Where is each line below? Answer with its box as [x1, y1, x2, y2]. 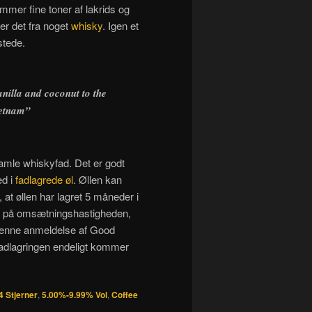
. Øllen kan [73, 171, 122, 187]
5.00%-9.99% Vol [42, 288, 107, 301]
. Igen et [102, 17, 139, 33]
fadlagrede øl [15, 171, 73, 187]
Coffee [111, 288, 138, 301]
